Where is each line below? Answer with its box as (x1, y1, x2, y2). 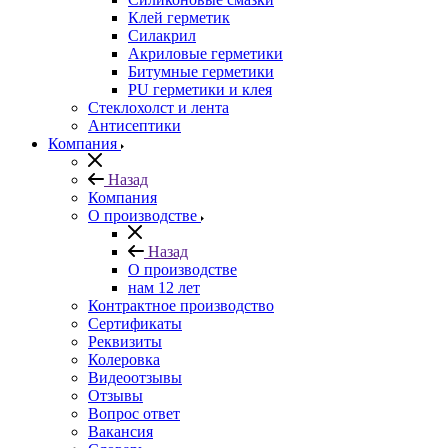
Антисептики (88, 117, 181, 134)
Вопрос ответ (88, 405, 180, 422)
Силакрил (128, 27, 196, 44)
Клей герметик (128, 9, 230, 26)
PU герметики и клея (128, 81, 272, 98)
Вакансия (88, 423, 153, 440)
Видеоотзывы (88, 369, 182, 386)
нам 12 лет (128, 279, 200, 296)
